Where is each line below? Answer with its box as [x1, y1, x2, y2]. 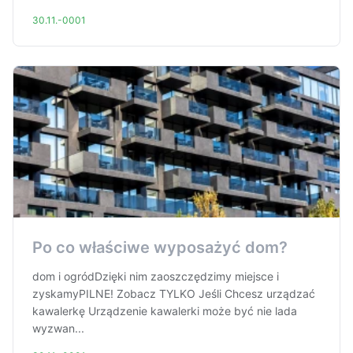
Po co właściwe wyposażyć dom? [32, 238, 288, 257]
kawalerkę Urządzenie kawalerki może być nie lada [32, 304, 297, 318]
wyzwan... [32, 321, 84, 335]
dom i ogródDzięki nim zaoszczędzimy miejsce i [32, 269, 279, 283]
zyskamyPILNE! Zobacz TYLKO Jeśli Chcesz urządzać [32, 287, 315, 300]
